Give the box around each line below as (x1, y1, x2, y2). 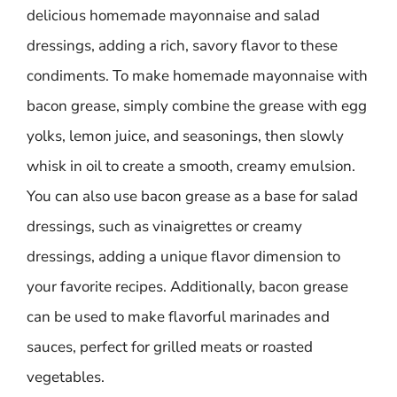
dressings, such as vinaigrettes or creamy (27, 216, 302, 237)
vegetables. (27, 367, 105, 387)
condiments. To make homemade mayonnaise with (27, 66, 368, 86)
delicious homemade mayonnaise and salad (27, 5, 320, 26)
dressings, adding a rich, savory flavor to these (27, 35, 338, 56)
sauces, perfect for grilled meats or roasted (27, 337, 313, 357)
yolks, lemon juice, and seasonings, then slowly (27, 126, 344, 146)
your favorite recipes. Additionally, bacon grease (27, 276, 348, 297)
